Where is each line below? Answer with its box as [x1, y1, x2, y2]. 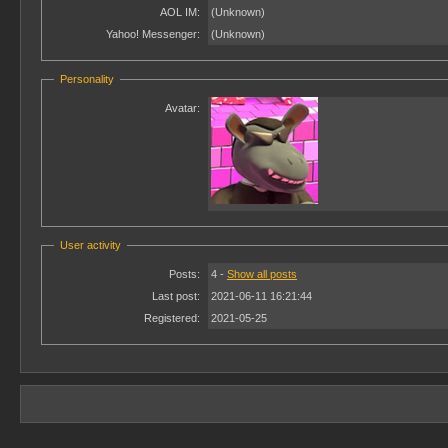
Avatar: [165, 102, 200, 114]
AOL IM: [160, 6, 200, 18]
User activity [60, 239, 121, 251]
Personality [60, 73, 114, 85]
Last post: [152, 290, 200, 302]
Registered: [144, 312, 200, 324]
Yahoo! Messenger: [106, 28, 200, 40]
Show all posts [227, 268, 297, 280]
